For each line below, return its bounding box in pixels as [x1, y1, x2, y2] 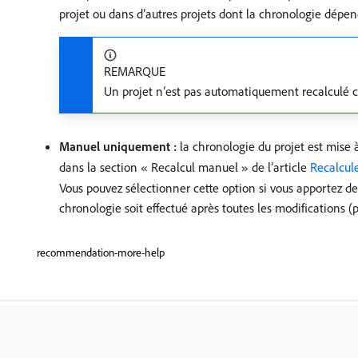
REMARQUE [104, 63, 165, 79]
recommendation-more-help [37, 245, 165, 260]
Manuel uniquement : [59, 138, 177, 154]
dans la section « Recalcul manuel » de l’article [59, 159, 310, 175]
